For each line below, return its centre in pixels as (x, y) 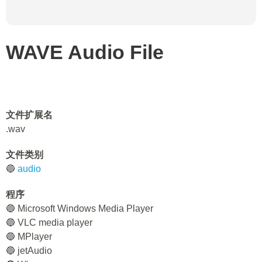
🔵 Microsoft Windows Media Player (80, 208)
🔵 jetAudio (29, 251)
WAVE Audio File (85, 52)
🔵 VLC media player (49, 223)
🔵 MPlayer (29, 237)
